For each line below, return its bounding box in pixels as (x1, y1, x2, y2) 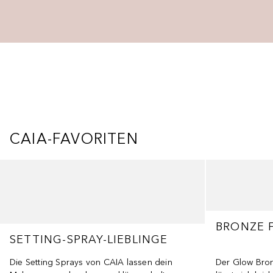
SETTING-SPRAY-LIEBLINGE (10, 233, 168, 246)
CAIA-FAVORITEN (10, 130, 138, 147)
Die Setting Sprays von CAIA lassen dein (10, 257, 172, 268)
